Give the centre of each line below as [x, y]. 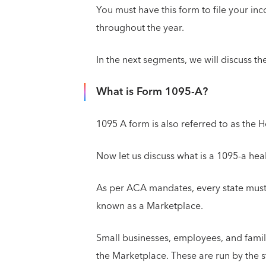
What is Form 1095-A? [152, 91]
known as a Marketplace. [151, 206]
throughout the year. [141, 28]
